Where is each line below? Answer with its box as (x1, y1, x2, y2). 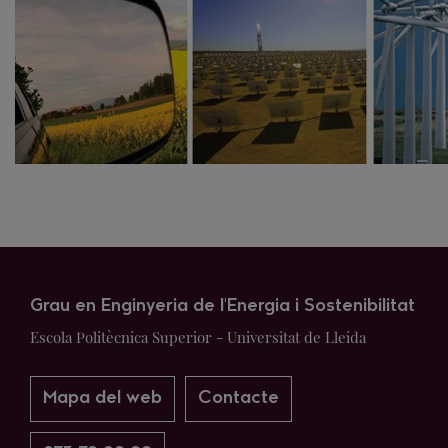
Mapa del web (43, 390, 162, 407)
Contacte (198, 390, 279, 407)
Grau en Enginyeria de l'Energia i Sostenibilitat (30, 298, 415, 315)
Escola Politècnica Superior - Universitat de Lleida (30, 327, 366, 347)
